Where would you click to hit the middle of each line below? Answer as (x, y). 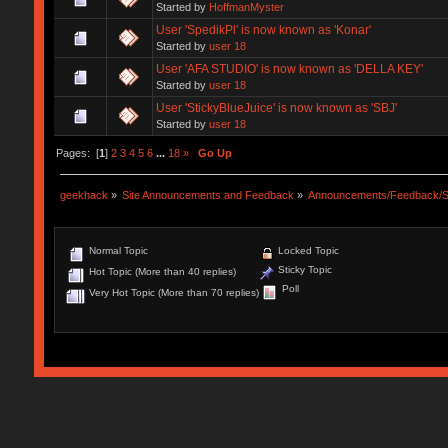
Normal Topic (116, 251)
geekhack (83, 194)
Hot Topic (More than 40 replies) (160, 272)
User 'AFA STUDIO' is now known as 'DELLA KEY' (289, 68)
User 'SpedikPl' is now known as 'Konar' (263, 29)
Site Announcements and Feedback (208, 194)
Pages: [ (77, 152)
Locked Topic (306, 251)
